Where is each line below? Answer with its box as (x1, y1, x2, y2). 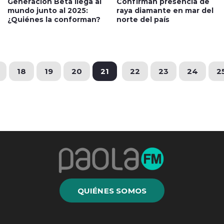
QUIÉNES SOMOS (77, 185, 147, 195)
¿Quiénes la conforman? (7, 14, 100, 24)
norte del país (116, 14, 169, 24)
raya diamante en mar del (116, 5, 213, 15)
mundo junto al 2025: (7, 5, 88, 15)
